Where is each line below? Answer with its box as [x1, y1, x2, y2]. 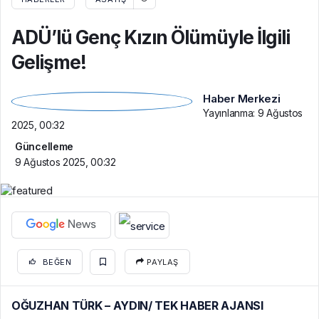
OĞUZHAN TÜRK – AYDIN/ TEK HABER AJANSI [11, 298, 266, 313]
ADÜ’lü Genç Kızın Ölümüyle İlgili [11, 26, 290, 49]
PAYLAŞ [144, 257, 179, 268]
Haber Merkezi [203, 92, 281, 106]
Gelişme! [11, 51, 86, 74]
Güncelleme [15, 140, 73, 153]
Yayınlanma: [203, 107, 258, 120]
